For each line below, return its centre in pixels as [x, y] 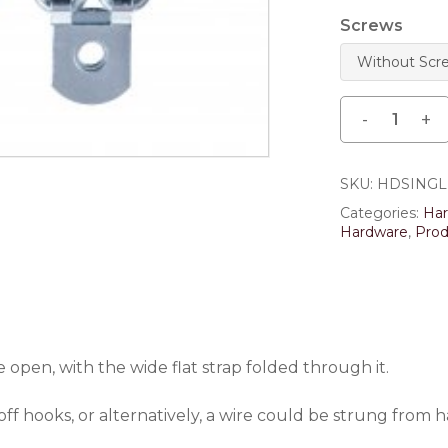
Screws [372, 25]
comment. [305, 44]
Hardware [374, 231]
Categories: [382, 212]
